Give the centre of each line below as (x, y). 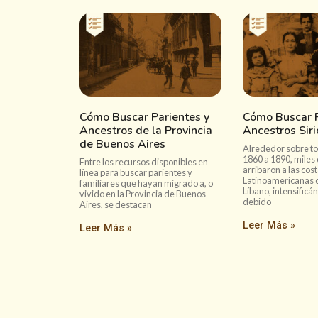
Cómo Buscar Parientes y (144, 117)
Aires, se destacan (116, 204)
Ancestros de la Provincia (146, 131)
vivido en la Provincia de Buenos (143, 194)
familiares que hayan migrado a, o (146, 183)
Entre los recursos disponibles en (144, 162)
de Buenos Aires (122, 144)
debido (257, 202)
